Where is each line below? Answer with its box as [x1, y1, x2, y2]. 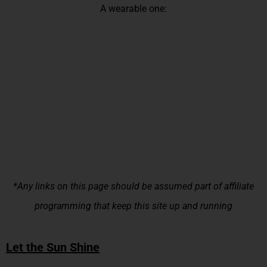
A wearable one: [100, 3, 167, 15]
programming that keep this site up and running [35, 200, 232, 212]
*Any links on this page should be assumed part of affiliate [13, 181, 254, 193]
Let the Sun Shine [6, 240, 100, 255]
